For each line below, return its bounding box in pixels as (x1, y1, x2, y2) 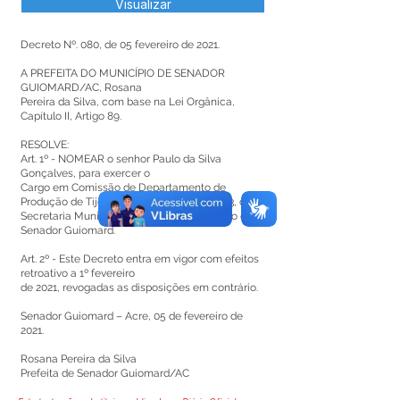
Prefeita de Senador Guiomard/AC (21, 367, 189, 379)
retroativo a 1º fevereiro (21, 267, 135, 279)
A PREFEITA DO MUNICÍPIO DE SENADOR (21, 67, 225, 79)
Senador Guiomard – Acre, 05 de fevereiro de (21, 310, 243, 322)
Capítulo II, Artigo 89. (21, 110, 121, 122)
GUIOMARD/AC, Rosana (21, 81, 142, 94)
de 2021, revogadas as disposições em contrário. (21, 281, 258, 294)
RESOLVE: (21, 138, 69, 151)
